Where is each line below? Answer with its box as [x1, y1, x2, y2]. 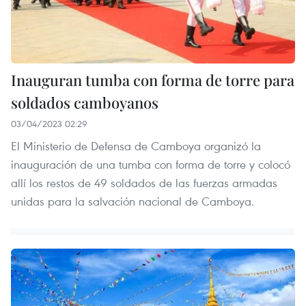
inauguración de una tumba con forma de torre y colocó [11, 156, 290, 172]
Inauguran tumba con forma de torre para [11, 69, 294, 90]
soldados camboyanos [11, 92, 158, 113]
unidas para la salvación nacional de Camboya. [11, 193, 254, 209]
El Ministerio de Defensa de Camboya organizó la [11, 137, 261, 154]
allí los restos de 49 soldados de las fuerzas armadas [11, 174, 277, 191]
